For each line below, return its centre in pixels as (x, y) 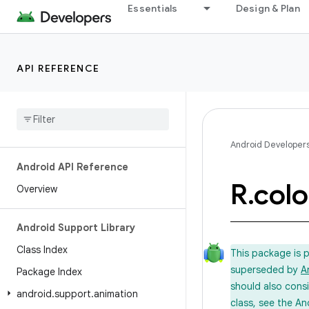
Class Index (42, 250)
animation (116, 294)
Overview (37, 189)
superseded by (266, 270)
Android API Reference (72, 167)
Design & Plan (268, 8)
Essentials (153, 8)
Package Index (49, 272)
